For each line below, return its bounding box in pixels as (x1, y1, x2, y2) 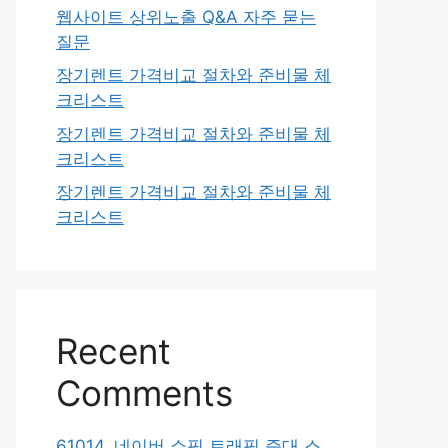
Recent (56, 330, 171, 372)
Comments (56, 372, 233, 414)
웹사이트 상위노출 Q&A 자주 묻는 (56, 6, 316, 27)
